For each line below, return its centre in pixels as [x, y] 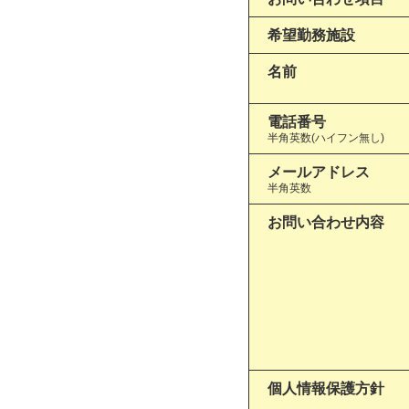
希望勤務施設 [311, 35]
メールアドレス [319, 172]
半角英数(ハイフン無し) [326, 137]
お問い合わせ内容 [326, 222]
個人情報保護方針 [326, 388]
